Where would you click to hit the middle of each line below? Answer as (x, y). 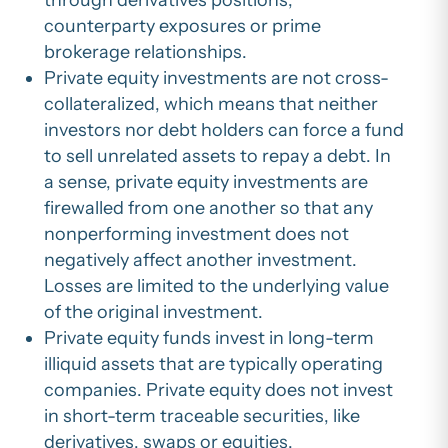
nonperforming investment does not (196, 233)
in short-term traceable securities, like (202, 415)
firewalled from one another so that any (208, 207)
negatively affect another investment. (200, 259)
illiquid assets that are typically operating (213, 363)
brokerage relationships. (145, 51)
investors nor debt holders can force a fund (224, 129)
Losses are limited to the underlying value (216, 285)
